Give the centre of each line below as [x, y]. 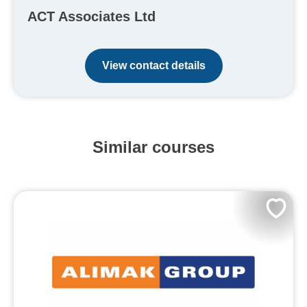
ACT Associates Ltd [91, 17]
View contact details [153, 66]
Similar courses [153, 147]
